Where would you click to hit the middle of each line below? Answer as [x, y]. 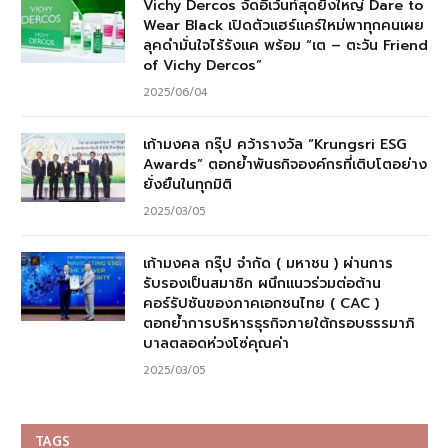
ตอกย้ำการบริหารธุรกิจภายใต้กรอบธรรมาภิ [279, 323]
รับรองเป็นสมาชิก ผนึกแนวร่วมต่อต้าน [262, 283]
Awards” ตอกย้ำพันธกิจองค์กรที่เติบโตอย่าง [285, 164]
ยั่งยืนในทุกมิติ [187, 184]
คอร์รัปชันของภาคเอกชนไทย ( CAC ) [261, 303]
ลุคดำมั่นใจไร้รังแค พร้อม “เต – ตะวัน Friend [285, 45]
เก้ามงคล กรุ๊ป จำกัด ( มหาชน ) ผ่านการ [268, 263]
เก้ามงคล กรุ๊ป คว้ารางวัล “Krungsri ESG [274, 144]
